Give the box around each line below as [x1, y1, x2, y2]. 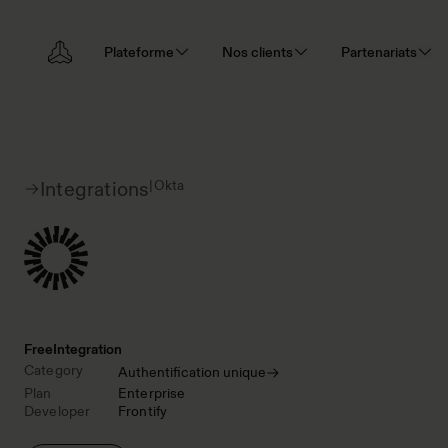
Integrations [40, 177, 150, 201]
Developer [24, 402, 91, 420]
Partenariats [341, 42, 417, 61]
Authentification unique [118, 363, 266, 381]
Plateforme [104, 42, 174, 61]
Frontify [118, 402, 168, 420]
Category [24, 361, 84, 379]
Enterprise [118, 384, 186, 402]
